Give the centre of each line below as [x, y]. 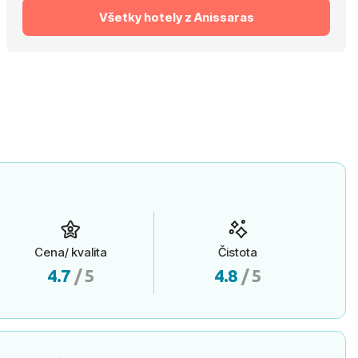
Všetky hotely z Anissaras [176, 17]
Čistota [238, 252]
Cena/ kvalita [70, 252]
